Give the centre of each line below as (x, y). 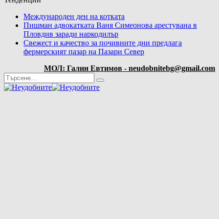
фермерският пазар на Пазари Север (84, 51)
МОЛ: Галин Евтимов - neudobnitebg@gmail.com (130, 68)
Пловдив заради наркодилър (71, 34)
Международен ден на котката (74, 16)
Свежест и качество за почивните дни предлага (103, 43)
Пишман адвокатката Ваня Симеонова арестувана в (110, 25)
